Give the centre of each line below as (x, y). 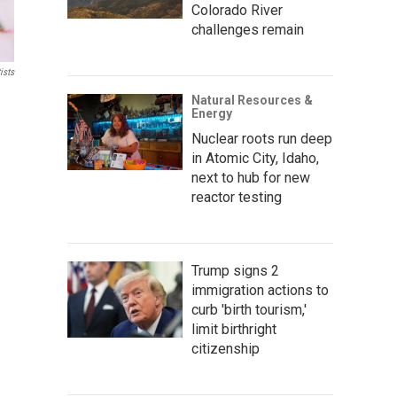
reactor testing (237, 197)
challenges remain (248, 29)
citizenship (226, 348)
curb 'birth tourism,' (249, 309)
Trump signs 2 (235, 270)
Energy (212, 113)
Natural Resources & (252, 100)
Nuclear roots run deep (262, 138)
